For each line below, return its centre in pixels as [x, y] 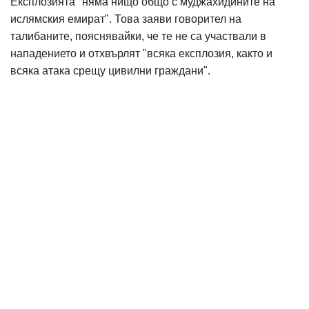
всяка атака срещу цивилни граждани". [110, 71]
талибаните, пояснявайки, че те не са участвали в [138, 36]
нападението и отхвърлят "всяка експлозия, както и [141, 53]
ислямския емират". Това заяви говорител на [126, 19]
